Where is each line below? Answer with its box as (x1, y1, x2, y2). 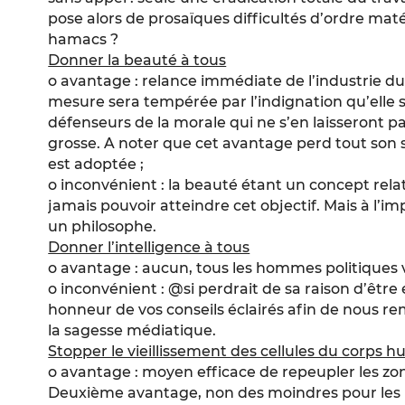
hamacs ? (48, 31, 119, 49)
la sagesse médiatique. (48, 322, 217, 340)
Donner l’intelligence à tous (48, 239, 250, 257)
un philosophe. (48, 218, 157, 236)
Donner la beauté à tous (48, 52, 227, 70)
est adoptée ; (48, 155, 145, 174)
